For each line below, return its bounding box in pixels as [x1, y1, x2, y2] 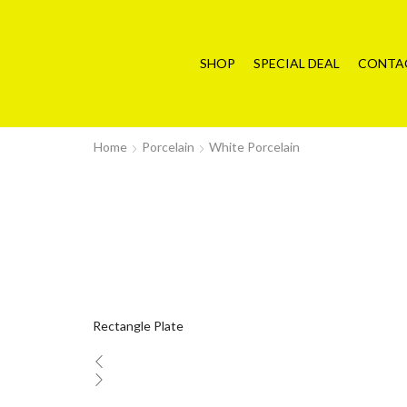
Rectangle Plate [93, 317, 184, 333]
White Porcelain [209, 138, 300, 154]
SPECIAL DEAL [253, 55, 340, 71]
